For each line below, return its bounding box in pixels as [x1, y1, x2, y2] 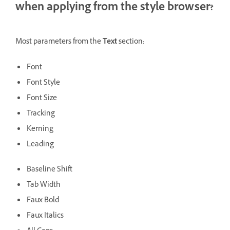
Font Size [27, 92, 57, 105]
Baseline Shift [27, 164, 72, 176]
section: [117, 36, 144, 48]
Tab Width [27, 179, 61, 191]
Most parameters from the [15, 36, 103, 48]
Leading [27, 139, 55, 151]
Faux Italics [27, 210, 64, 222]
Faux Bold [27, 195, 59, 207]
